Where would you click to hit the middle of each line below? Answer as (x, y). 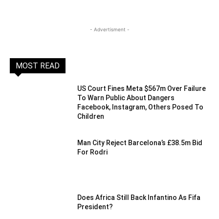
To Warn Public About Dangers (126, 98)
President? (95, 207)
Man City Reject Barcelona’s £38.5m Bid (140, 143)
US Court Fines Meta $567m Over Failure (142, 88)
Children (91, 116)
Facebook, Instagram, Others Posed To (141, 107)
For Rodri (93, 152)
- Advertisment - (109, 29)
